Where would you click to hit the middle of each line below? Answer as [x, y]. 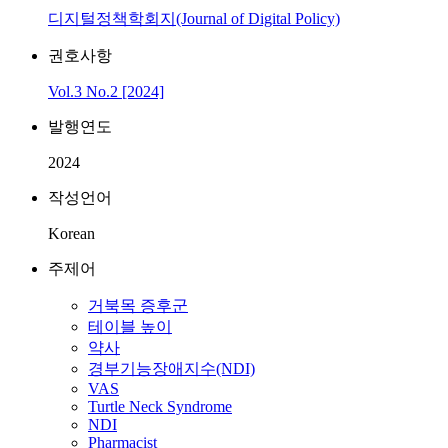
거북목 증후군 [138, 305]
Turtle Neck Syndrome [160, 406]
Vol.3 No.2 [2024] [106, 91]
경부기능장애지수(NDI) [171, 368]
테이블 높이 [130, 326]
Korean [71, 233]
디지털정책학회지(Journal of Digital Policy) [194, 18]
